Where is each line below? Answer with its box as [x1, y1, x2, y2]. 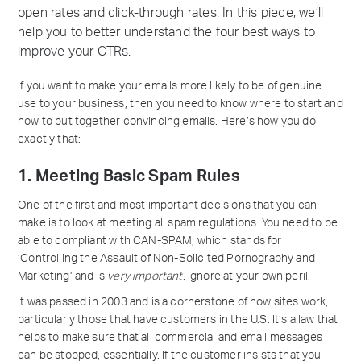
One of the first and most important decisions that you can [18, 200, 317, 211]
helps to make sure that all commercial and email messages [18, 332, 322, 343]
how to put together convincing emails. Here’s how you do [18, 116, 316, 127]
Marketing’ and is [18, 271, 108, 282]
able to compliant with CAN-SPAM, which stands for [18, 235, 282, 247]
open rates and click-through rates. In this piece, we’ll [18, 6, 324, 19]
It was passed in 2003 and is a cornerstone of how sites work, [18, 297, 329, 308]
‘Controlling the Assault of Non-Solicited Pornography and [18, 253, 315, 264]
